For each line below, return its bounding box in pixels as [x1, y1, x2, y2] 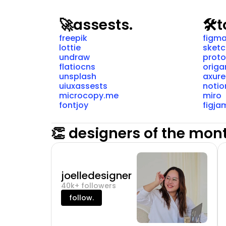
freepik [59, 32, 87, 44]
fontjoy [59, 99, 88, 111]
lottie [59, 42, 81, 53]
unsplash [59, 71, 96, 82]
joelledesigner [61, 168, 132, 183]
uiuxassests [59, 80, 107, 92]
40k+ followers [61, 181, 116, 191]
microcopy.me [59, 90, 119, 101]
